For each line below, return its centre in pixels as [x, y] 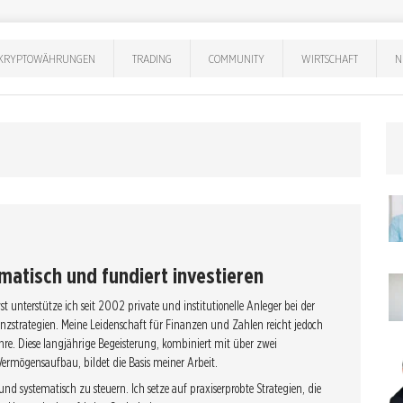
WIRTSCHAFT [330, 58]
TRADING [152, 58]
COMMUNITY [237, 58]
